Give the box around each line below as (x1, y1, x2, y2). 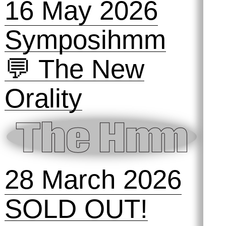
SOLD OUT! (4, 194, 148, 224)
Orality (4, 83, 82, 113)
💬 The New (4, 54, 144, 84)
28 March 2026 (4, 164, 182, 195)
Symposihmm (4, 25, 166, 54)
